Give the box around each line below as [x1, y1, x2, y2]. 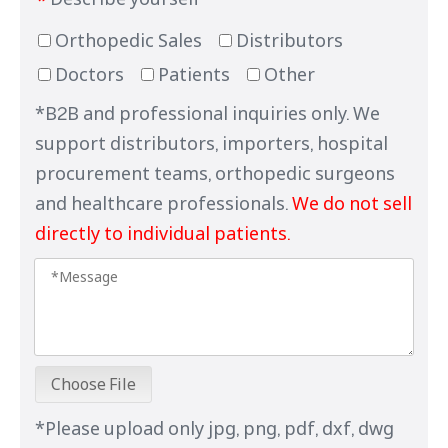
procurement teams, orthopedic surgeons [35, 160, 395, 185]
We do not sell [292, 190, 412, 215]
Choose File [51, 372, 136, 395]
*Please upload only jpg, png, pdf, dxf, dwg [35, 415, 394, 440]
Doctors [51, 61, 124, 86]
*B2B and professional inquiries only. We [35, 100, 380, 125]
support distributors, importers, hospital [35, 130, 388, 155]
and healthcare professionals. [35, 190, 292, 215]
